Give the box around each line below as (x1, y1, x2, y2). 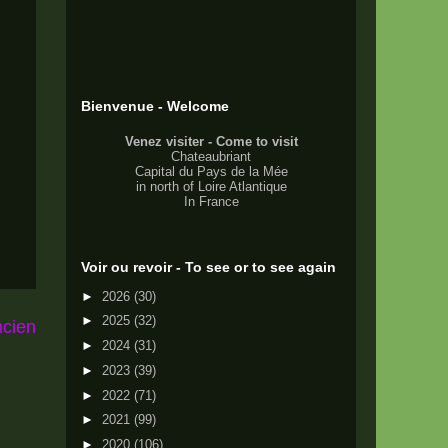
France (198, 194, 239, 209)
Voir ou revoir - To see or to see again (81, 259, 336, 275)
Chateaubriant (171, 149, 251, 164)
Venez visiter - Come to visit (124, 134, 298, 149)
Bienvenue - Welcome (81, 98, 229, 114)
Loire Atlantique (197, 179, 287, 194)
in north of (135, 179, 198, 194)
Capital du (134, 164, 197, 179)
